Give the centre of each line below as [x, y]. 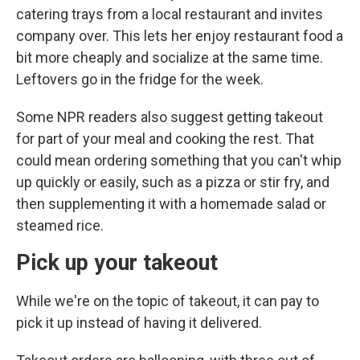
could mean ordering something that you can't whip [179, 160]
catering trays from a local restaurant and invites [170, 14]
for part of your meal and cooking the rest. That [165, 138]
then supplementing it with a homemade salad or [171, 203]
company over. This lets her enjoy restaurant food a [180, 35]
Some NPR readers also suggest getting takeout [170, 117]
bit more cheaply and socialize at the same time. [170, 57]
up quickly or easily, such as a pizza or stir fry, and [173, 182]
